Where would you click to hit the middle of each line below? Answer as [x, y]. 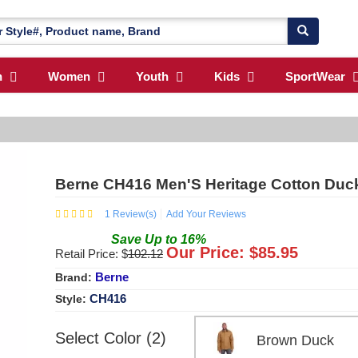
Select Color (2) [111, 338]
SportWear [315, 77]
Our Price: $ [212, 252]
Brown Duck [297, 340]
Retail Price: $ [91, 253]
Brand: [75, 277]
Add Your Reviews [206, 214]
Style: [72, 298]
